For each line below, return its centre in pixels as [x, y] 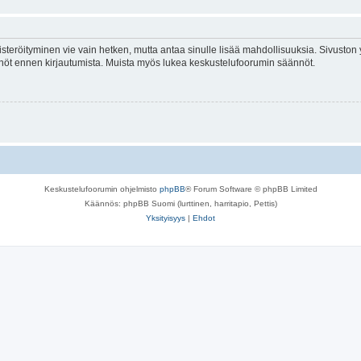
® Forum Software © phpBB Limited [251, 189]
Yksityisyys [166, 218]
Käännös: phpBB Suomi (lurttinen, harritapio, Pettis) [180, 203]
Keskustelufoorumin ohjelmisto [102, 189]
